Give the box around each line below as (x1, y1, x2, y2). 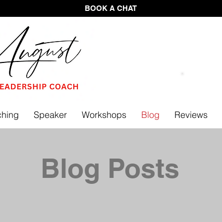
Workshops (81, 109, 126, 120)
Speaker (33, 109, 67, 120)
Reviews (174, 109, 208, 120)
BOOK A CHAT (85, 4, 137, 12)
